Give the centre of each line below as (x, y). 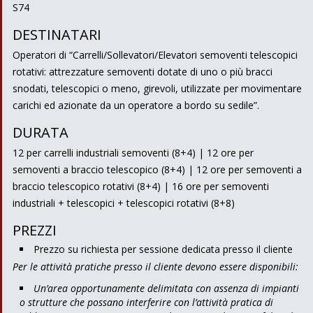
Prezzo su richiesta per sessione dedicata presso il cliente (163, 249)
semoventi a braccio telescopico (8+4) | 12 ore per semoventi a (157, 169)
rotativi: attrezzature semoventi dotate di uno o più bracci (143, 71)
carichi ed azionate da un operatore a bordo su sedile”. (136, 105)
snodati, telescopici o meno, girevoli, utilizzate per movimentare (157, 88)
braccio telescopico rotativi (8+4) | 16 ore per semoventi (141, 186)
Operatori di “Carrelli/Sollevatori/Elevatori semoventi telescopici (155, 54)
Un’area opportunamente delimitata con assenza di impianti (166, 288)
